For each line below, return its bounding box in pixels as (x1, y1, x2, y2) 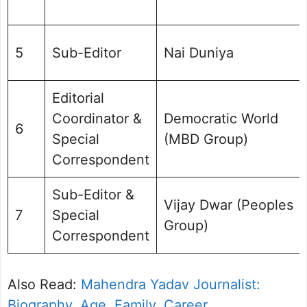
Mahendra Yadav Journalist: (81, 275, 260, 293)
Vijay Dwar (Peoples (164, 196, 293, 213)
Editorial (52, 89, 104, 106)
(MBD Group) (164, 130, 248, 147)
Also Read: (8, 275, 81, 293)
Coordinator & (52, 110, 142, 127)
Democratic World (164, 110, 278, 127)
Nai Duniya (164, 44, 234, 61)
